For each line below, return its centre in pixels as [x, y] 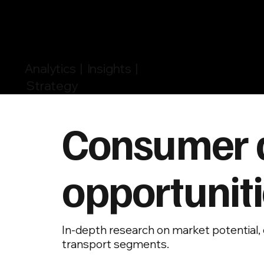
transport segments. [115, 244]
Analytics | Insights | [81, 68]
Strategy [51, 85]
